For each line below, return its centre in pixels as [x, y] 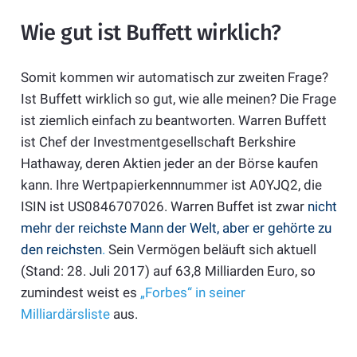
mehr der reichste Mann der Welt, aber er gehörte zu [176, 228]
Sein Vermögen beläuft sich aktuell [210, 250]
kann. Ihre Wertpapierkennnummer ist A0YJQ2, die [171, 185]
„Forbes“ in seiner [192, 293]
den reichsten [61, 250]
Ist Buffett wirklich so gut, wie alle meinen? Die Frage [178, 99]
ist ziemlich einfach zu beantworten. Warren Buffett [173, 121]
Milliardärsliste [65, 314]
